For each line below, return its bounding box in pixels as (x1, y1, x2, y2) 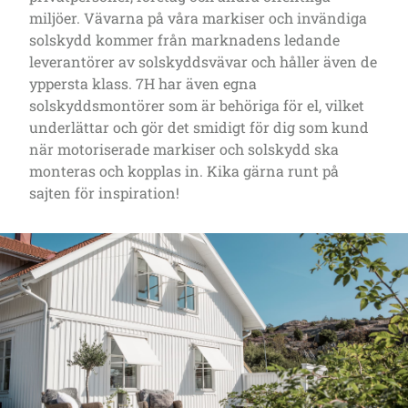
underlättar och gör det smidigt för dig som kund (29, 117, 369, 138)
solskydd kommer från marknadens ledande (29, 30, 340, 50)
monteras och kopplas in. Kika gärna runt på (29, 161, 339, 181)
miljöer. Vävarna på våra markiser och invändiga (29, 8, 367, 28)
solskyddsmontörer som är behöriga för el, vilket (29, 96, 364, 116)
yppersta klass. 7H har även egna (29, 74, 257, 94)
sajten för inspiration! (29, 183, 179, 203)
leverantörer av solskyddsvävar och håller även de (29, 52, 377, 72)
